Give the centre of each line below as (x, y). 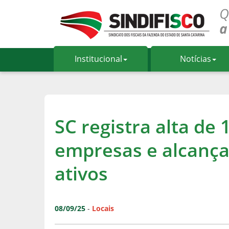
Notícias (195, 59)
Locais (103, 208)
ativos (81, 174)
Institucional (98, 59)
